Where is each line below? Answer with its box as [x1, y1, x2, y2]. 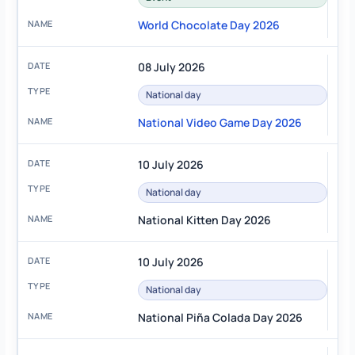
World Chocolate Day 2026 [137, 17, 280, 33]
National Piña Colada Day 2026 [137, 310, 303, 326]
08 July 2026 [137, 59, 205, 75]
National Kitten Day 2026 [137, 212, 271, 228]
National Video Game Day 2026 [137, 115, 302, 131]
